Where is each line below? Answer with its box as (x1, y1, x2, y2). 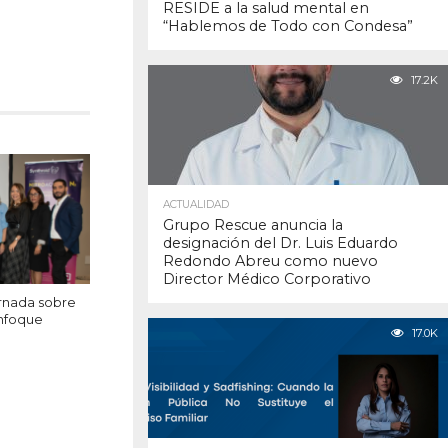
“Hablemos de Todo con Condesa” (163, 17, 413, 36)
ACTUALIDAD (163, 198, 229, 212)
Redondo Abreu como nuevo (163, 252, 378, 271)
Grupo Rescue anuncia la (163, 216, 343, 235)
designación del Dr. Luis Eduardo (163, 234, 398, 253)
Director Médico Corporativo (163, 270, 371, 289)
